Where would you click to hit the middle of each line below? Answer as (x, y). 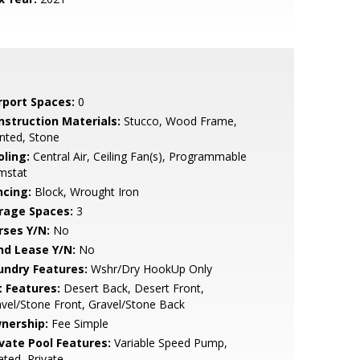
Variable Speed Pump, (169, 343)
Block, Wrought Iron (85, 192)
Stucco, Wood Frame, (178, 121)
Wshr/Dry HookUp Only (149, 269)
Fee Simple (78, 323)
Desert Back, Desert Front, (132, 288)
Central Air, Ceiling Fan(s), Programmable (138, 156)
